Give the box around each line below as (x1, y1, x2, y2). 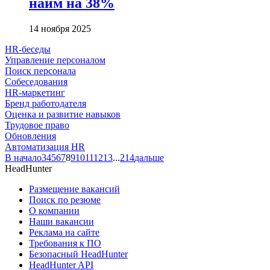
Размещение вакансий (29, 183, 120, 194)
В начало (5, 152, 42, 163)
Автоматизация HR (5, 141, 85, 152)
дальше (134, 152, 164, 163)
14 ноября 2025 (29, 23, 91, 34)
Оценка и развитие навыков (5, 108, 121, 119)
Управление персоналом (5, 54, 105, 65)
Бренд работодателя (5, 98, 86, 108)
